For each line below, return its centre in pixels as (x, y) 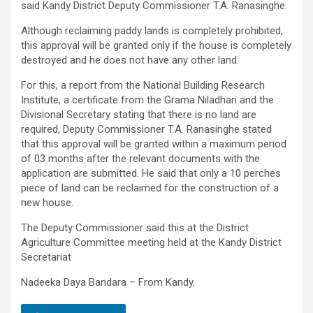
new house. (47, 203)
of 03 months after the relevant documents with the (140, 159)
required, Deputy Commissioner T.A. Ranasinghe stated (146, 130)
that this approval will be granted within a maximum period (154, 144)
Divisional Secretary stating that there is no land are (139, 115)
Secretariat (46, 257)
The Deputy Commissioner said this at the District (135, 228)
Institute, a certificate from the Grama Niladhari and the (147, 100)
